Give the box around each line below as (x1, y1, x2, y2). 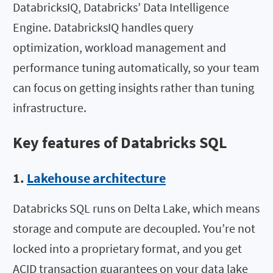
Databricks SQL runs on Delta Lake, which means (13, 200, 260, 216)
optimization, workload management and (13, 40, 226, 55)
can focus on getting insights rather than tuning (13, 80, 254, 96)
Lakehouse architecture (27, 169, 166, 186)
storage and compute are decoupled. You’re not (13, 220, 255, 236)
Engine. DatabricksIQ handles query (13, 19, 193, 35)
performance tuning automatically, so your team (13, 60, 260, 76)
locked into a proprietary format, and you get (13, 240, 242, 256)
